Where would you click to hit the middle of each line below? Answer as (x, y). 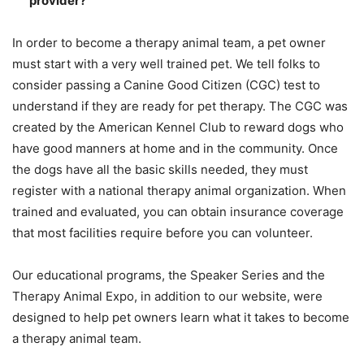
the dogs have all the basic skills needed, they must (160, 170)
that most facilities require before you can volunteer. (162, 233)
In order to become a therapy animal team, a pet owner (169, 43)
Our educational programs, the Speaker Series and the (169, 275)
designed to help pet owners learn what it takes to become (181, 318)
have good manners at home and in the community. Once (175, 149)
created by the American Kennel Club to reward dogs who (178, 128)
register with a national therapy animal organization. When (179, 191)
